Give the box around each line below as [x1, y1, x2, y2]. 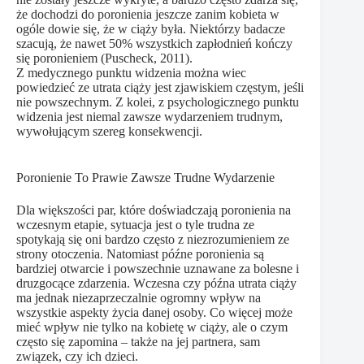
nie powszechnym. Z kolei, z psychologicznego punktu [16, 94, 299, 109]
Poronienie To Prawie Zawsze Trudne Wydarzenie [16, 170, 275, 184]
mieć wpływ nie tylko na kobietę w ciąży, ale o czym [16, 319, 288, 334]
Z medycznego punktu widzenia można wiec [16, 65, 246, 80]
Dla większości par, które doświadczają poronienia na [16, 202, 291, 217]
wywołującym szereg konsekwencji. [16, 123, 202, 138]
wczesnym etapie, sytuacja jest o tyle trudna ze [16, 217, 254, 232]
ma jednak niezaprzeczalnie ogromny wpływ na [16, 290, 261, 305]
